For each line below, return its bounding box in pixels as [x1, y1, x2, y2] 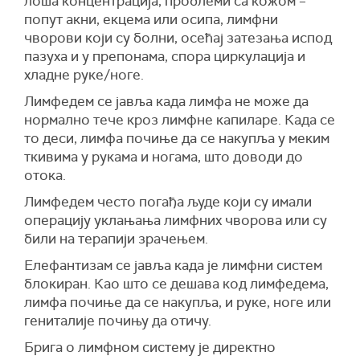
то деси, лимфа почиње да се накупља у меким [24, 129, 329, 147]
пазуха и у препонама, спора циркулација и [24, 47, 305, 65]
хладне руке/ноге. [24, 66, 144, 84]
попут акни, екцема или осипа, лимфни [24, 10, 278, 28]
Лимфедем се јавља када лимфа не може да [24, 92, 309, 110]
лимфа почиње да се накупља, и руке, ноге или [24, 293, 331, 311]
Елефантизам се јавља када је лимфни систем [24, 256, 322, 274]
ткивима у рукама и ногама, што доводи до [24, 148, 303, 166]
